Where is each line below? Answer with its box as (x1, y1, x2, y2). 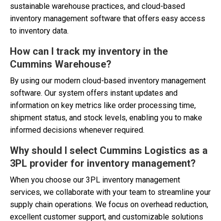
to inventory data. (10, 26, 69, 36)
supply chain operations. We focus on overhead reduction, (10, 200, 208, 210)
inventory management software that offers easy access (10, 14, 205, 24)
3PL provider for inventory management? (10, 157, 196, 170)
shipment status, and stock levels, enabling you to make (10, 113, 202, 123)
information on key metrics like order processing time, (10, 101, 196, 110)
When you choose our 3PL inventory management (10, 175, 180, 185)
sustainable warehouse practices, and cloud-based (10, 1, 185, 11)
